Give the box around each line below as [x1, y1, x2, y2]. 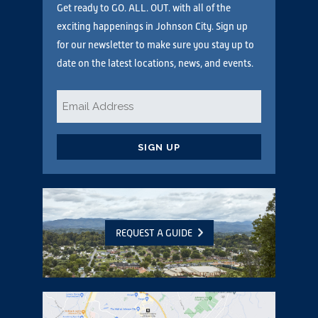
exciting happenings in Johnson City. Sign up [57, 21, 248, 33]
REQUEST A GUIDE [115, 227, 194, 239]
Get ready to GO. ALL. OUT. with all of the [57, 2, 231, 14]
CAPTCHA [56, 136, 102, 150]
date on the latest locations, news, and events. [57, 57, 253, 70]
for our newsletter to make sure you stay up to [57, 39, 254, 51]
